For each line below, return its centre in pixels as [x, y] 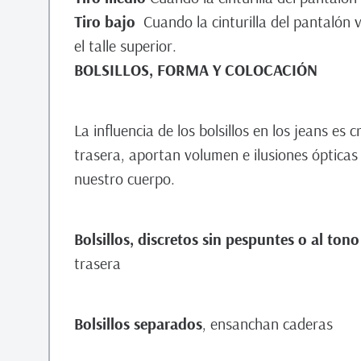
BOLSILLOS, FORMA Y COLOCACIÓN [196, 70]
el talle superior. [125, 46]
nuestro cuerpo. [124, 178]
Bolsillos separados [138, 324]
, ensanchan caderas [268, 324]
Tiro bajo [109, 21]
